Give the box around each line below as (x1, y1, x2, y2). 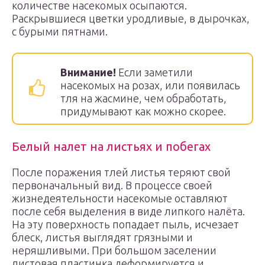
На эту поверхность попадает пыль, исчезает (12, 218, 239, 230)
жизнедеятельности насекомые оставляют (12, 192, 228, 204)
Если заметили (116, 66, 193, 78)
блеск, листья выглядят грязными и (12, 231, 193, 243)
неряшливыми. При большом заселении (12, 244, 216, 256)
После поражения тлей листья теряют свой (12, 166, 231, 178)
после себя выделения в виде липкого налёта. (12, 205, 245, 217)
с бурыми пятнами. (12, 25, 108, 37)
